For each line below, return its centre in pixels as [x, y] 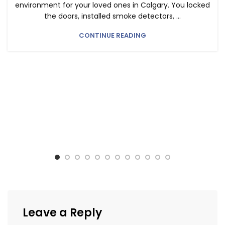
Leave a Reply [62, 213]
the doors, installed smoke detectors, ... [113, 16]
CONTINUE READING [113, 35]
